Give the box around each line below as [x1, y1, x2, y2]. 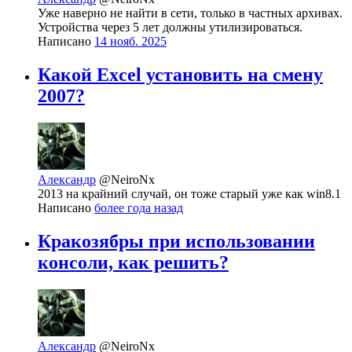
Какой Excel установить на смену [38, 64, 323, 85]
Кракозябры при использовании [38, 230, 315, 251]
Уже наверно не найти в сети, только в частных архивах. [38, 5, 343, 20]
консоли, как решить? [38, 251, 229, 273]
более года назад [94, 200, 183, 214]
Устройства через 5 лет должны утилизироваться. [38, 20, 302, 34]
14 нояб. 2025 [94, 34, 167, 48]
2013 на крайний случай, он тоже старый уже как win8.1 [38, 186, 341, 200]
